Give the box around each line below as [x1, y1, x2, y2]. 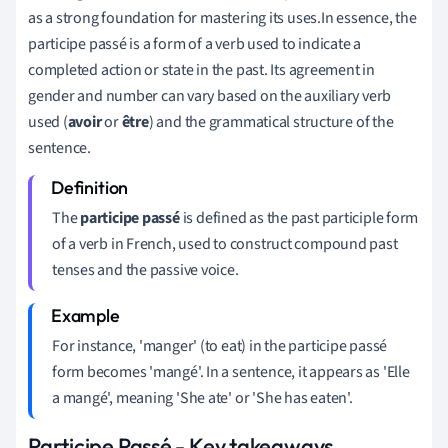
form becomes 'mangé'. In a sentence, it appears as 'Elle [52, 360, 410, 383]
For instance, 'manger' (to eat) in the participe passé [52, 334, 388, 357]
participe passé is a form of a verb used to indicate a [28, 32, 362, 55]
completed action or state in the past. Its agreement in [28, 58, 375, 81]
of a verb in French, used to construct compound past [52, 232, 398, 255]
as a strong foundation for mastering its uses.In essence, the [28, 6, 417, 29]
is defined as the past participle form [179, 206, 419, 229]
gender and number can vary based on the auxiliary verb [28, 84, 392, 107]
